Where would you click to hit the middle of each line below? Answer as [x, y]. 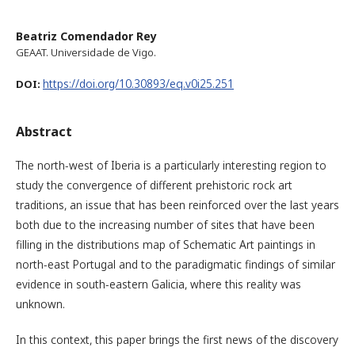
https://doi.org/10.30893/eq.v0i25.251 [138, 84]
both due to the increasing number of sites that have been [165, 225]
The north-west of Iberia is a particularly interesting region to [171, 165]
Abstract [44, 132]
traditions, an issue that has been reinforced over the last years [177, 205]
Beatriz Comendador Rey [86, 36]
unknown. [40, 304]
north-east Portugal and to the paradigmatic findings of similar [176, 264]
